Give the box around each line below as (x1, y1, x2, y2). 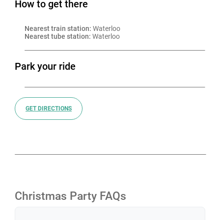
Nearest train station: (25, 25, 91, 32)
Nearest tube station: (25, 32, 91, 40)
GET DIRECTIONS (26, 105, 72, 112)
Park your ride (15, 60, 76, 72)
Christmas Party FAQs (15, 189, 126, 203)
